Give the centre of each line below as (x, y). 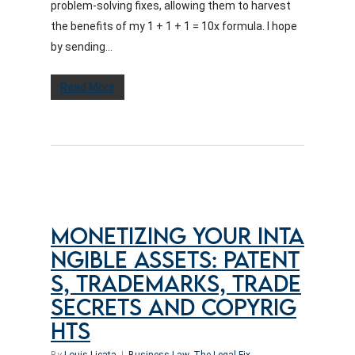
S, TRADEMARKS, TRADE (176, 285)
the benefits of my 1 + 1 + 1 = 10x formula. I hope (174, 26)
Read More (88, 87)
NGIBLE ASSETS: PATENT (175, 261)
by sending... (82, 47)
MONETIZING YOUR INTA (177, 238)
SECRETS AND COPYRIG (174, 309)
